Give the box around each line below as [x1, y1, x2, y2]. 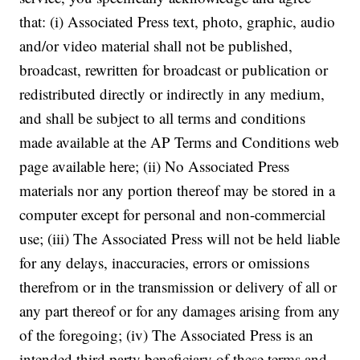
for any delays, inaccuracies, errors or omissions [19, 252, 310, 272]
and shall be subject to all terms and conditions [19, 108, 306, 128]
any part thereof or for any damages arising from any [19, 301, 341, 321]
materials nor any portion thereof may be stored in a [19, 180, 336, 200]
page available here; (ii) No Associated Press [19, 156, 290, 176]
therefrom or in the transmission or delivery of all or [19, 276, 337, 297]
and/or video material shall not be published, [19, 35, 293, 55]
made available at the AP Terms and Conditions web [19, 132, 340, 152]
